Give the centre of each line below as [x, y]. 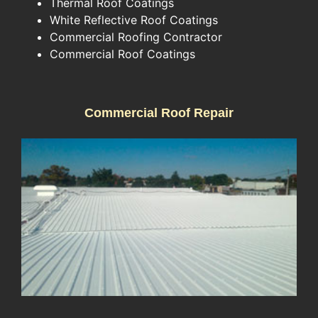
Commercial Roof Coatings [122, 54]
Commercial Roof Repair [159, 113]
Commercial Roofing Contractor [136, 37]
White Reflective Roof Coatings [134, 20]
